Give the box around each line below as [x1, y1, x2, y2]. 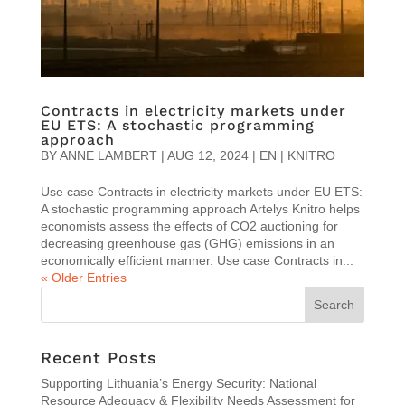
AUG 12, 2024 [166, 147, 249, 163]
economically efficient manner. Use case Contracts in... [40, 252, 353, 268]
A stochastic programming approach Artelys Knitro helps [40, 201, 360, 216]
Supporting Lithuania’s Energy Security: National [40, 375, 316, 391]
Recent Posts [40, 347, 157, 367]
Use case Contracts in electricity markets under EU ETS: [40, 184, 363, 199]
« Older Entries [40, 269, 127, 285]
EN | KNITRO [259, 147, 335, 163]
